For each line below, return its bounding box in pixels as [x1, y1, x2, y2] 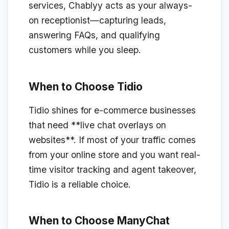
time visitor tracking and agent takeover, [29, 164, 196, 175]
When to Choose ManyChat [29, 214, 170, 227]
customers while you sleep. [29, 44, 141, 55]
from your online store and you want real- [29, 149, 200, 160]
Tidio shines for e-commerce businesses [29, 104, 196, 116]
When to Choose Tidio [29, 80, 143, 93]
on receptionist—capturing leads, [29, 14, 166, 26]
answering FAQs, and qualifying [29, 29, 160, 40]
